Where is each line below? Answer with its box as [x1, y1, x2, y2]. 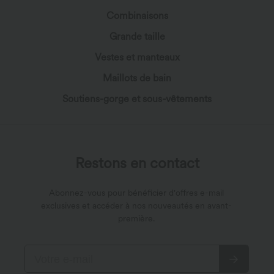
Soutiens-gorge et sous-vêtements [62, 93, 212, 105]
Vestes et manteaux [94, 51, 180, 64]
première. [118, 213, 155, 224]
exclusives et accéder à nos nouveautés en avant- [41, 201, 232, 211]
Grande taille [109, 31, 165, 43]
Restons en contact [75, 154, 199, 172]
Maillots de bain [103, 72, 171, 84]
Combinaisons [106, 10, 168, 22]
